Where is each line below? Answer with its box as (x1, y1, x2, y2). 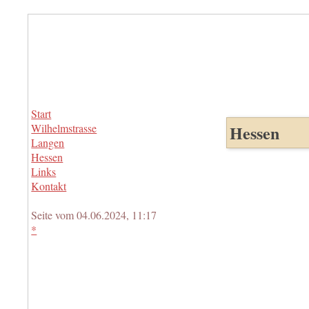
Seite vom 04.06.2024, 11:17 (31, 207, 157, 222)
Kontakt (31, 178, 67, 193)
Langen (31, 134, 65, 150)
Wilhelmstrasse (31, 120, 97, 135)
